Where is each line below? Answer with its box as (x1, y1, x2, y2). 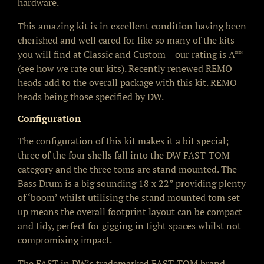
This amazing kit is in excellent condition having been (18, 19, 246, 32)
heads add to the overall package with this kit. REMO (18, 75, 237, 89)
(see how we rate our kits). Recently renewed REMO (18, 61, 232, 75)
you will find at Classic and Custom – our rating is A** (18, 47, 242, 61)
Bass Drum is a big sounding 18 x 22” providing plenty (18, 176, 246, 190)
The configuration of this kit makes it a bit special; (18, 134, 229, 147)
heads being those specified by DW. (18, 90, 164, 103)
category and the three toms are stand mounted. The (18, 162, 237, 176)
